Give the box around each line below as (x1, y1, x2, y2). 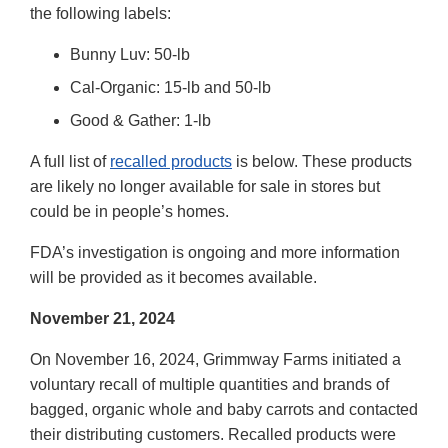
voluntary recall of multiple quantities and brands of (30, 375, 389, 393)
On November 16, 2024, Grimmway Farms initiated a (30, 350, 401, 368)
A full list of (30, 152, 110, 170)
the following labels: (30, 4, 171, 22)
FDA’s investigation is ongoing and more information (30, 243, 400, 261)
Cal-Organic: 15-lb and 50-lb (70, 78, 271, 96)
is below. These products (232, 152, 412, 170)
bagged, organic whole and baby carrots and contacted (30, 400, 418, 418)
